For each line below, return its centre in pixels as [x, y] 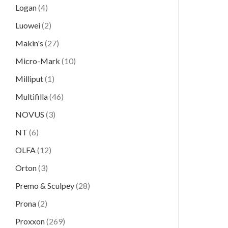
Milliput [29, 79]
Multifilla [32, 96]
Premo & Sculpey [45, 186]
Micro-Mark [38, 61]
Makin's [29, 43]
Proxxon [30, 221]
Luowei [28, 25]
